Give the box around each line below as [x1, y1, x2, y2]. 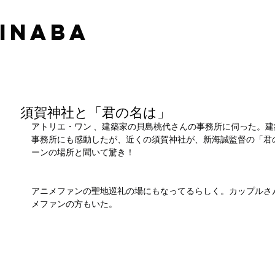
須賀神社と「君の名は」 [20, 104, 171, 120]
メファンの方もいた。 [31, 199, 117, 210]
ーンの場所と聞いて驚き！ [31, 148, 134, 158]
